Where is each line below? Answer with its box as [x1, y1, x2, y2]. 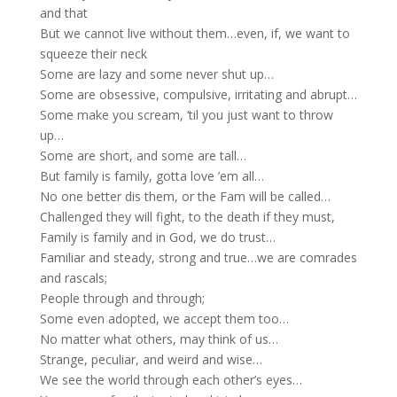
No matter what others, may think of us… [39, 331, 278, 347]
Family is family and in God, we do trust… [39, 229, 276, 245]
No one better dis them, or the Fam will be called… [39, 188, 331, 205]
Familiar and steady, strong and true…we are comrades [39, 249, 357, 266]
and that [39, 4, 88, 21]
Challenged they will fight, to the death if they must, [39, 208, 335, 225]
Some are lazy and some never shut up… [39, 66, 274, 82]
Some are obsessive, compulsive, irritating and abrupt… [39, 86, 357, 103]
